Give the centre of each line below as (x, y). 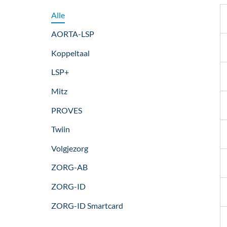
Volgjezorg (69, 148)
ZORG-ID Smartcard (87, 205)
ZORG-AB (69, 167)
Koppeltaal (70, 53)
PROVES (66, 110)
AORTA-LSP (72, 34)
